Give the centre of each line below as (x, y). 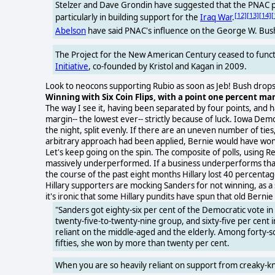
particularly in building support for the (128, 17)
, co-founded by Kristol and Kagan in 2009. (168, 66)
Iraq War (216, 17)
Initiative (72, 66)
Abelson (71, 31)
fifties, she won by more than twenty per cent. (142, 243)
